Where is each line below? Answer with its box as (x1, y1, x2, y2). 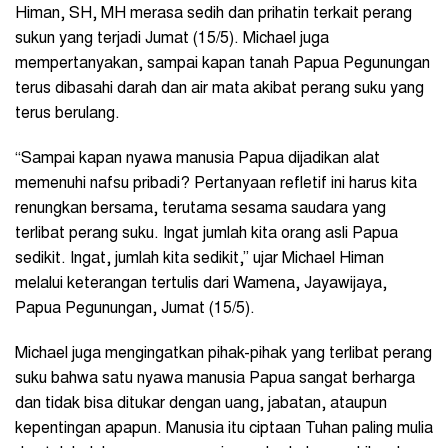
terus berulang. (15, 106, 120, 123)
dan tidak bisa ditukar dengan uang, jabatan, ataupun (15, 396, 387, 413)
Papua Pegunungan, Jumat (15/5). (15, 301, 255, 318)
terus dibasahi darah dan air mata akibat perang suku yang (15, 81, 424, 98)
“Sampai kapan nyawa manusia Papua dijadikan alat (15, 151, 380, 168)
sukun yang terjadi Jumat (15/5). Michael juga (15, 31, 329, 48)
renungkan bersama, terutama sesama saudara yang (15, 201, 386, 218)
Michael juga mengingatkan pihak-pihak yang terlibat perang (15, 346, 432, 363)
